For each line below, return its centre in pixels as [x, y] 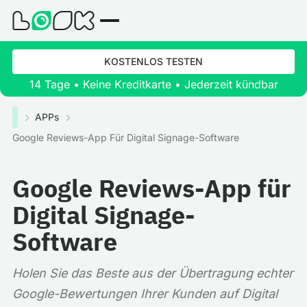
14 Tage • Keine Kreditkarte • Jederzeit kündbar [153, 84]
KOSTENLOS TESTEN [153, 61]
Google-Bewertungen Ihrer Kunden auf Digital [145, 294]
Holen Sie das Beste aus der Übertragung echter [153, 273]
